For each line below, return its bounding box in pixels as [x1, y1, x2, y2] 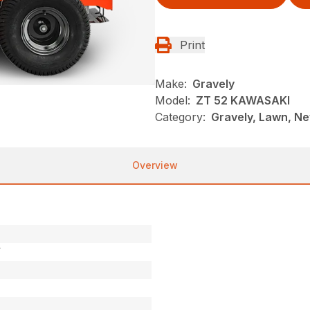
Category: [155, 110, 206, 125]
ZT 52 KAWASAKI [196, 93, 290, 108]
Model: [155, 93, 190, 108]
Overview [132, 159, 178, 172]
